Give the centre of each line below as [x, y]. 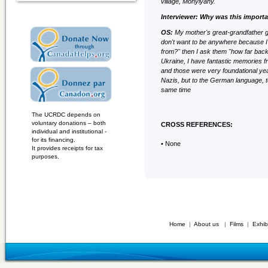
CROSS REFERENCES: [197, 124]
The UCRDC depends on [66, 115]
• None [171, 144]
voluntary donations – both [69, 123]
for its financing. [54, 140]
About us [206, 224]
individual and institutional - [69, 131]
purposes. [45, 156]
